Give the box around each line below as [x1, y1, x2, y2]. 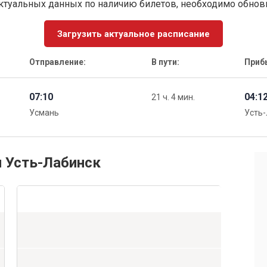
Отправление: [29, 57, 86, 67]
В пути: [151, 57, 180, 67]
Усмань [29, 108, 59, 118]
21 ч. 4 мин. [151, 92, 195, 103]
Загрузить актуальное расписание [57, 28, 210, 39]
